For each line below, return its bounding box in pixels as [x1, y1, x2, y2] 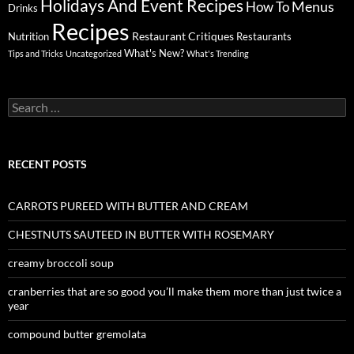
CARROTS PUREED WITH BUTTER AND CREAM [8, 199, 248, 213]
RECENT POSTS [8, 157, 87, 171]
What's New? [124, 47, 184, 59]
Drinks [8, 2, 38, 14]
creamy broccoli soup [8, 256, 114, 269]
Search [7, 97, 40, 111]
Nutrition [8, 31, 49, 43]
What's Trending [186, 48, 249, 58]
